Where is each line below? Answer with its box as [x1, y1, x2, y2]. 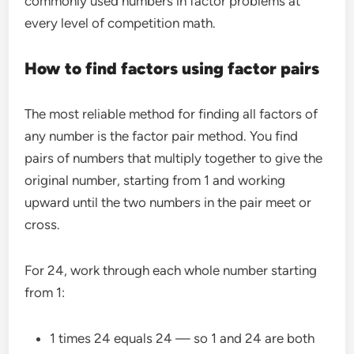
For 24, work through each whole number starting [24, 262, 318, 278]
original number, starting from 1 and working [24, 171, 286, 188]
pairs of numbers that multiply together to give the [24, 149, 323, 166]
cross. [24, 216, 61, 232]
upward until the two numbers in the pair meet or [24, 194, 312, 210]
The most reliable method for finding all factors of [24, 105, 318, 122]
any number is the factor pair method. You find [24, 127, 299, 144]
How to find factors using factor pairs [24, 58, 320, 78]
